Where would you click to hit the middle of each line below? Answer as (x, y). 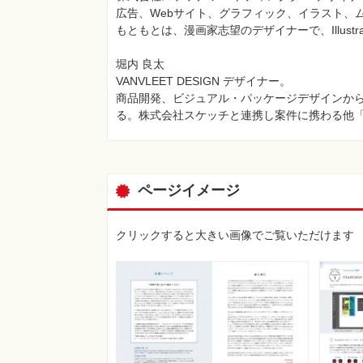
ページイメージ (189, 190)
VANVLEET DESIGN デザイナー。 (203, 81)
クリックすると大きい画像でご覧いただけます (235, 235)
